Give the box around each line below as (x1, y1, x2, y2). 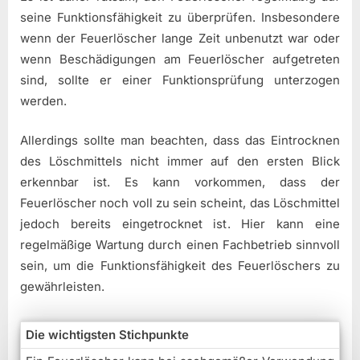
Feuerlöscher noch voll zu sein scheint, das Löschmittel (20, 194, 340, 211)
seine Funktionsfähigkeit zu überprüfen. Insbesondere (20, 10, 340, 26)
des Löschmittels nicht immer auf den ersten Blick (20, 153, 340, 169)
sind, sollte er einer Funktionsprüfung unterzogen (20, 72, 340, 88)
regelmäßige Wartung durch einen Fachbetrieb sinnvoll (20, 236, 340, 252)
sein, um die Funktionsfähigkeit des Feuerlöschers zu (20, 257, 340, 273)
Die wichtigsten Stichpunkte (26, 326, 189, 342)
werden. (20, 93, 67, 109)
